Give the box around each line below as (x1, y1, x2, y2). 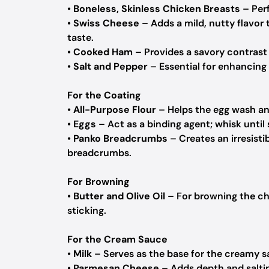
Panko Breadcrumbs (73, 132, 168, 145)
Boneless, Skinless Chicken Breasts (73, 2, 240, 15)
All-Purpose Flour (73, 103, 156, 116)
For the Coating (67, 89, 141, 101)
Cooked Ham (73, 46, 133, 58)
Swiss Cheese (73, 17, 139, 29)
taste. (67, 31, 94, 44)
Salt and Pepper (73, 60, 148, 73)
